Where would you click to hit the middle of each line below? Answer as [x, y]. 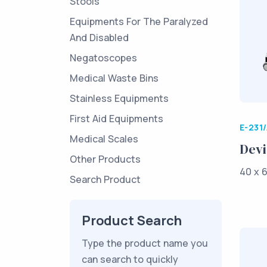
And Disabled [99, 38]
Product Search [132, 221]
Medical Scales [104, 139]
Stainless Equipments [119, 98]
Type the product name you [145, 243]
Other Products [105, 159]
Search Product [105, 179]
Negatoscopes [103, 58]
